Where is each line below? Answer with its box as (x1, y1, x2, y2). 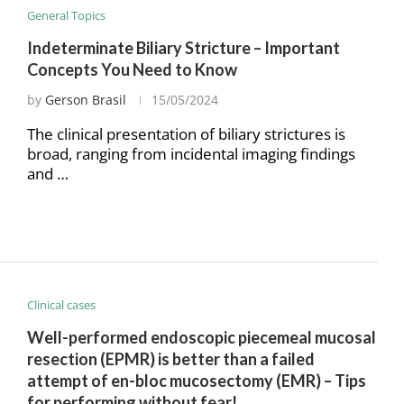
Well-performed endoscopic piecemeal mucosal (26, 327, 376, 348)
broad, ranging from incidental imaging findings (26, 143, 355, 164)
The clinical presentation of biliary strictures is (26, 124, 345, 144)
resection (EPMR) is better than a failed (26, 349, 315, 370)
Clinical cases (26, 297, 96, 314)
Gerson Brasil (44, 91, 126, 108)
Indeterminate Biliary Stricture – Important (26, 38, 340, 58)
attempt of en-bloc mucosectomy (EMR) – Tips (26, 371, 366, 391)
